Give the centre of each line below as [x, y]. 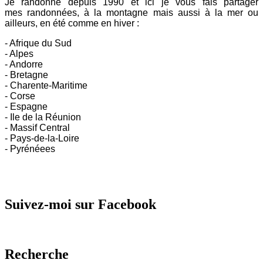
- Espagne [26, 107]
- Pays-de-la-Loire [42, 139]
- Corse [20, 96]
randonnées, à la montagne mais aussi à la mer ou [140, 13]
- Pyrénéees [30, 149]
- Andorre [24, 65]
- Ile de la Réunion [43, 117]
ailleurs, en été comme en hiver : [72, 23]
